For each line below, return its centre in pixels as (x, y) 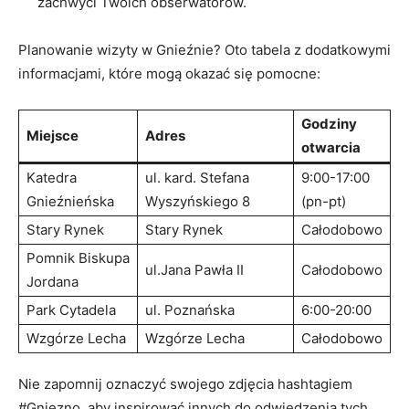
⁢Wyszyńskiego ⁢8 (198, 201)
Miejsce (52, 135)
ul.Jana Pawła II (194, 269)
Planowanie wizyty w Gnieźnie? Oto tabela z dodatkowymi (204, 49)
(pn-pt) (324, 201)
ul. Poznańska (190, 309)
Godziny (329, 123)
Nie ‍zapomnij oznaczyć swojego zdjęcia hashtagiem (185, 383)
